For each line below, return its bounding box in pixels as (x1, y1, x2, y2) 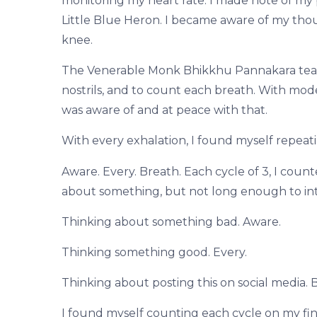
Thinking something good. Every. (61, 245, 247, 259)
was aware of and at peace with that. (61, 103, 267, 117)
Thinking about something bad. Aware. (61, 214, 281, 229)
